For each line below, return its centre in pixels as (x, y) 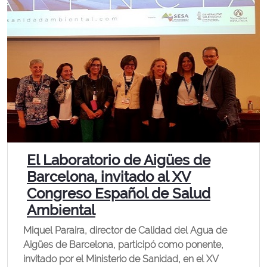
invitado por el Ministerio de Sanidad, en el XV (121, 259)
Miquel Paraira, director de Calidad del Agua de (125, 230)
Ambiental (61, 210)
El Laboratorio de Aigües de (119, 160)
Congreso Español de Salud (119, 193)
